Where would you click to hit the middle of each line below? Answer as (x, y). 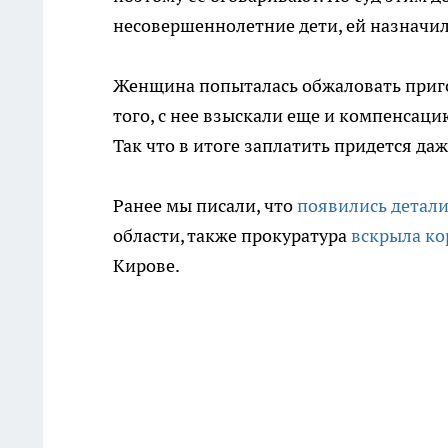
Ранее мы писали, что (205, 206)
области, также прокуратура (232, 236)
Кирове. (146, 266)
